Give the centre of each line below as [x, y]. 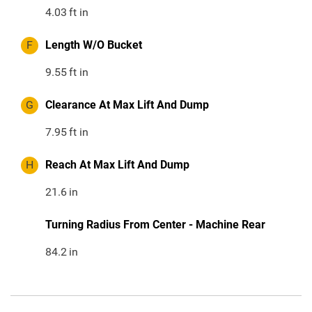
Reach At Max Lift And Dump [117, 165]
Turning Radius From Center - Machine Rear [155, 225]
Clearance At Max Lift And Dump [127, 105]
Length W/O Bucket [94, 45]
